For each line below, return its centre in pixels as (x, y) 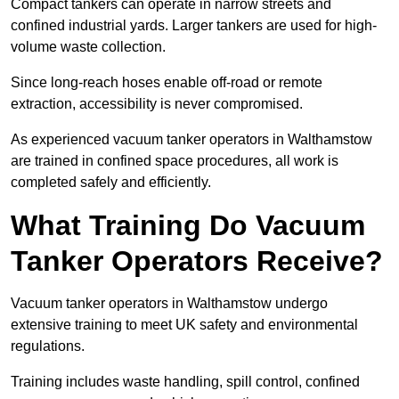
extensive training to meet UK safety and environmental (184, 325)
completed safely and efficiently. (111, 183)
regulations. (48, 346)
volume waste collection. (88, 47)
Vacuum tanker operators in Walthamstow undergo (169, 304)
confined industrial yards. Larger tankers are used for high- (194, 26)
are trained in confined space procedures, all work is (175, 161)
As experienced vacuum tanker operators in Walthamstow (191, 140)
